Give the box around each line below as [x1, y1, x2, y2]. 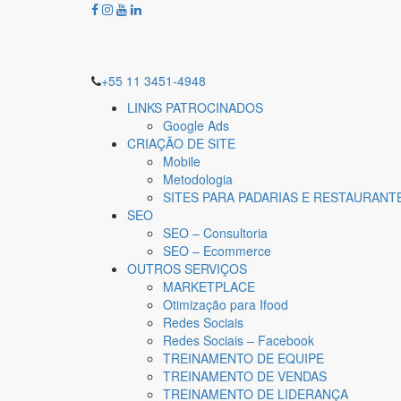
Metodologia [163, 170, 233, 188]
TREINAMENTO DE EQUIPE [163, 349, 324, 367]
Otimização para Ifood [163, 295, 288, 313]
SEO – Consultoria [163, 224, 268, 242]
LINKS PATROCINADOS [127, 98, 263, 116]
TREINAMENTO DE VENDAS [163, 367, 327, 385]
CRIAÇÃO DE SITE [127, 134, 235, 152]
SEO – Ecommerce [163, 242, 271, 260]
